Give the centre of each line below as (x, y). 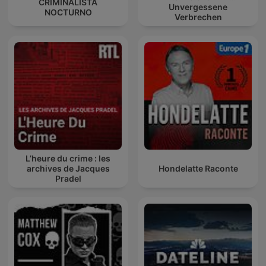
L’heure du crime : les (68, 159)
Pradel (68, 179)
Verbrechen (198, 17)
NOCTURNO (68, 12)
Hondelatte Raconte (198, 169)
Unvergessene (198, 7)
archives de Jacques (68, 169)
